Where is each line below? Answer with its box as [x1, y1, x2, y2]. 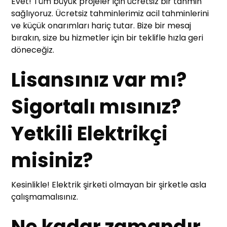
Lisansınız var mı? [11, 66, 187, 94]
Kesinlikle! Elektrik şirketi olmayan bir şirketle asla [11, 179, 207, 191]
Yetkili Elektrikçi [11, 120, 168, 147]
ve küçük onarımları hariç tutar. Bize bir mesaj [11, 20, 192, 32]
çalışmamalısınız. [11, 191, 79, 203]
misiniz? [11, 147, 93, 174]
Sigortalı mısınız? [11, 93, 181, 121]
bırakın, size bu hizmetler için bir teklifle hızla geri [11, 32, 204, 44]
